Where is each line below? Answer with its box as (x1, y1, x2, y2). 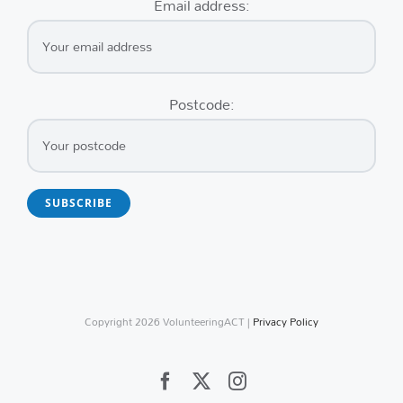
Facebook (174, 370, 244, 390)
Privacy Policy (253, 309, 318, 333)
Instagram (246, 370, 319, 390)
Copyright (85, 309, 135, 333)
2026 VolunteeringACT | (135, 309, 253, 333)
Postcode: (168, 88, 235, 119)
